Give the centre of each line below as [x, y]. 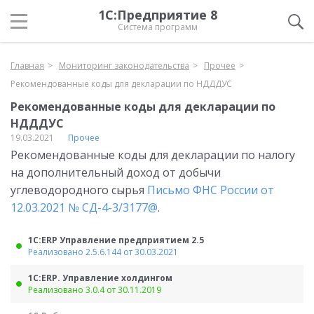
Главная [27, 66]
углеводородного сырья [79, 190]
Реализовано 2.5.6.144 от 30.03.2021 [103, 252]
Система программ [158, 27]
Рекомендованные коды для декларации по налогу [153, 155]
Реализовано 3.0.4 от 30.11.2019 [95, 290]
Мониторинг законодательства [124, 66]
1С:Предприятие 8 [158, 15]
